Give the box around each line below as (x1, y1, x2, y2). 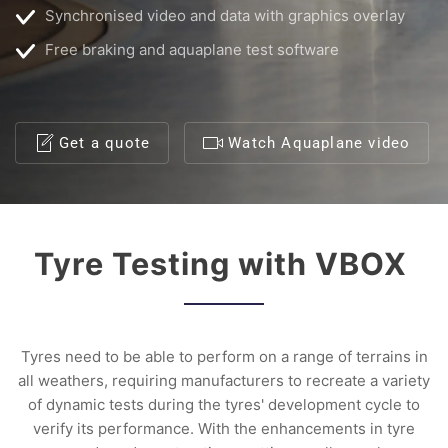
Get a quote (59, 134, 151, 152)
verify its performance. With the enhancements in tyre (33, 419, 415, 438)
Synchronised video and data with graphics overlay (45, 6, 405, 25)
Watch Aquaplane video (228, 134, 411, 152)
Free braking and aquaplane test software (45, 40, 339, 59)
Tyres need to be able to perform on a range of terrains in (20, 347, 428, 366)
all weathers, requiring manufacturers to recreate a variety (18, 371, 430, 390)
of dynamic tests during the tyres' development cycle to (28, 395, 420, 414)
